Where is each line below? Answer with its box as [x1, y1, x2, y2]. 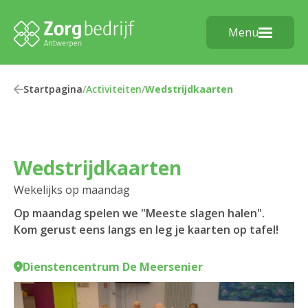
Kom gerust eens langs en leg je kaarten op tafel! [14, 222, 278, 237]
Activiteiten [86, 82, 142, 96]
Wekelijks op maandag [14, 182, 130, 197]
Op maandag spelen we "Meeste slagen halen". [14, 206, 265, 221]
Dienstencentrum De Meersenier [23, 259, 203, 274]
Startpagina [23, 82, 82, 96]
